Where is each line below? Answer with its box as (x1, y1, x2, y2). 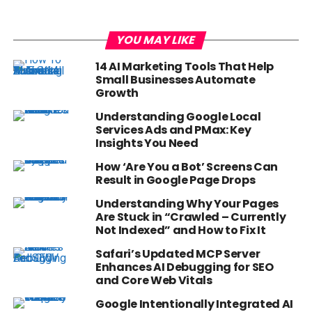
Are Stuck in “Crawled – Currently (95, 209, 286, 226)
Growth (95, 85, 139, 102)
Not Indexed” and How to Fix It (95, 222, 266, 239)
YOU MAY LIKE (114, 32, 198, 49)
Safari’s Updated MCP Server (95, 246, 260, 263)
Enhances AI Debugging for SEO (95, 259, 274, 276)
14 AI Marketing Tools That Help (95, 58, 274, 75)
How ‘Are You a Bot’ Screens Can (95, 159, 278, 175)
